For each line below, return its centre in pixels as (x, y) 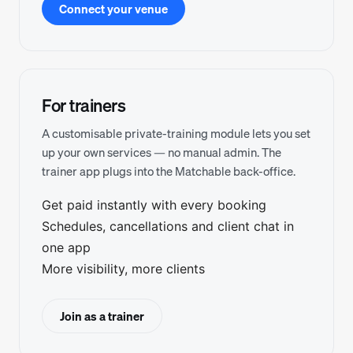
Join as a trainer (102, 316)
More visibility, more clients (123, 269)
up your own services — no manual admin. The (162, 152)
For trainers (84, 105)
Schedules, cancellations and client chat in (168, 226)
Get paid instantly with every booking (154, 205)
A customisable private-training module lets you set (176, 133)
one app (66, 247)
